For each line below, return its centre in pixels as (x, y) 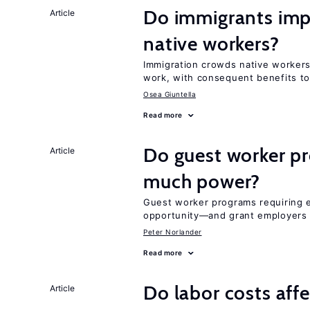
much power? (202, 181)
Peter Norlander (173, 232)
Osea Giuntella (170, 94)
